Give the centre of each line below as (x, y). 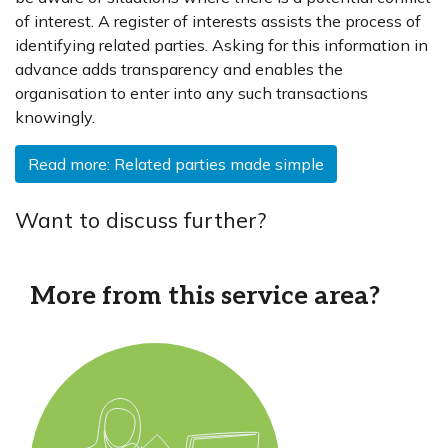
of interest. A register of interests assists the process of (218, 21)
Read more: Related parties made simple (176, 164)
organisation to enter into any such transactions (191, 93)
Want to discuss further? (141, 219)
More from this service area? (205, 296)
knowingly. (55, 117)
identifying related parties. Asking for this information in (221, 45)
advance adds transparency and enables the (179, 69)
